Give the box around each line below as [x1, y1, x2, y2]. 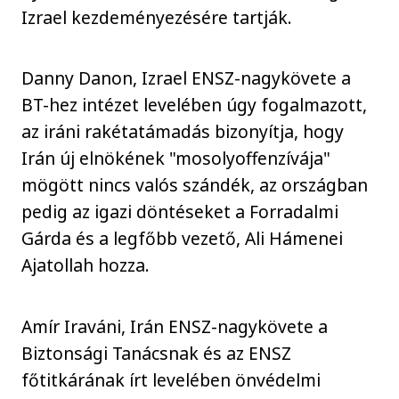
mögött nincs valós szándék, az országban [21, 173, 369, 198]
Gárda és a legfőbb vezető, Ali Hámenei [21, 226, 344, 251]
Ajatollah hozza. [21, 253, 151, 278]
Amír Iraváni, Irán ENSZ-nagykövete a [21, 313, 329, 338]
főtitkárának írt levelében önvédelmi [21, 367, 322, 392]
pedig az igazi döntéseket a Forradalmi [21, 199, 339, 224]
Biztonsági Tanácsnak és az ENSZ [21, 340, 292, 365]
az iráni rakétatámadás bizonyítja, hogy [21, 119, 345, 144]
